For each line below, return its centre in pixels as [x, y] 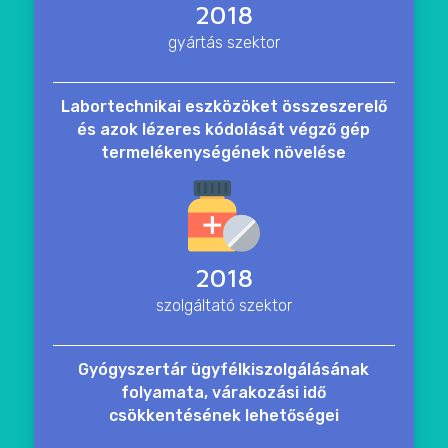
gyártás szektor [223, 43]
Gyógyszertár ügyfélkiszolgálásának [224, 370]
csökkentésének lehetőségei [223, 416]
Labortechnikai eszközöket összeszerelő [223, 107]
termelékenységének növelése [224, 153]
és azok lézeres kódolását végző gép [224, 130]
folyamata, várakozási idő [224, 393]
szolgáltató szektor [223, 306]
